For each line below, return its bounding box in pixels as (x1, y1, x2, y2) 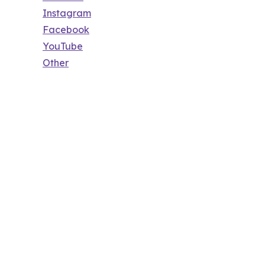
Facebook (43, 24, 89, 36)
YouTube (43, 40, 83, 53)
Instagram (43, 7, 91, 20)
